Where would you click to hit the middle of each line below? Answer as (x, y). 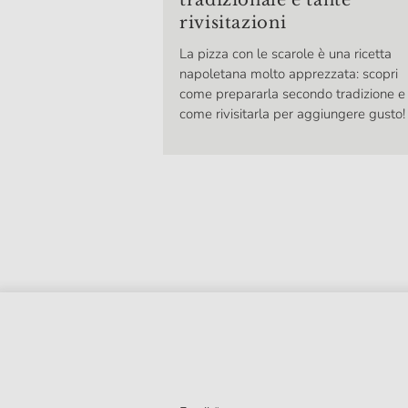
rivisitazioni (233, 23)
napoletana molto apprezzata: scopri (289, 74)
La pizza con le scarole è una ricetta (286, 54)
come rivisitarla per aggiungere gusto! (292, 114)
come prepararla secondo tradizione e (292, 94)
